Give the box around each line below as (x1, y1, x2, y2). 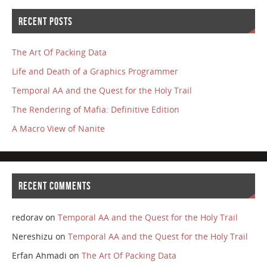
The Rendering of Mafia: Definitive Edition (11, 104, 179, 116)
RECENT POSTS (18, 15, 73, 27)
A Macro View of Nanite (11, 123, 105, 135)
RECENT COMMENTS (18, 179, 91, 192)
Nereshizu (11, 230, 53, 242)
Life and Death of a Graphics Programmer (11, 66, 178, 77)
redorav (11, 211, 43, 223)
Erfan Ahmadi (11, 249, 67, 261)
